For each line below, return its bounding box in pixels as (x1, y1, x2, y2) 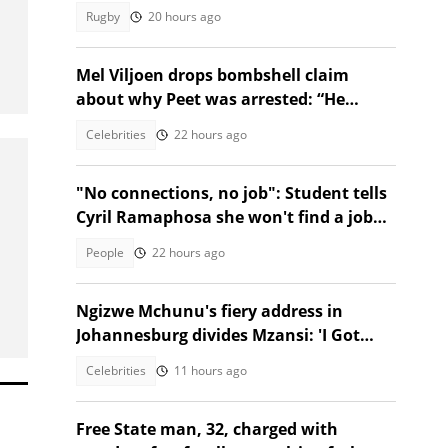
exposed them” (76, 112, 195, 134)
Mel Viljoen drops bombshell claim (76, 64, 349, 86)
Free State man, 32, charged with (76, 418, 338, 440)
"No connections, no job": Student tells (76, 182, 387, 204)
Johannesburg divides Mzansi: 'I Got (76, 324, 360, 346)
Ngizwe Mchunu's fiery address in (76, 300, 343, 322)
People (86, 244, 124, 261)
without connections (76, 230, 243, 252)
